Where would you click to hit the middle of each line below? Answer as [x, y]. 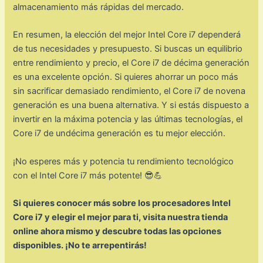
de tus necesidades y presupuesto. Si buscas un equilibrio [128, 49]
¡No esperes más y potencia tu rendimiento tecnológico [124, 161]
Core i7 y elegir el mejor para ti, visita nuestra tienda [121, 218]
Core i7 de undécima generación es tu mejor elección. [119, 134]
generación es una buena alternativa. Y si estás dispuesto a [131, 105]
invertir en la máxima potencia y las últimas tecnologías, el [128, 119]
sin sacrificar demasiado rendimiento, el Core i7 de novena [129, 91]
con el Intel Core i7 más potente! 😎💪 [88, 175]
